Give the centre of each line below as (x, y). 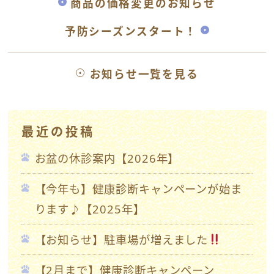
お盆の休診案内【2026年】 (107, 158)
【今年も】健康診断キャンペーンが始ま (139, 188)
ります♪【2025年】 (90, 209)
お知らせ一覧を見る (144, 74)
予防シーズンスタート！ (131, 31)
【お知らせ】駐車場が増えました (121, 239)
